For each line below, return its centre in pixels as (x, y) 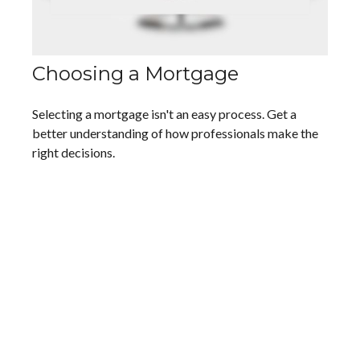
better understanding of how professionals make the (175, 133)
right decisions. (74, 152)
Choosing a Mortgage (135, 73)
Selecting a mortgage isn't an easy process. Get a (164, 113)
